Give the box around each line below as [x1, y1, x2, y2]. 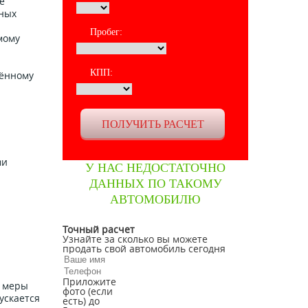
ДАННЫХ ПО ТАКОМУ [89, 177, 222, 190]
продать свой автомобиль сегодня [63, 242, 225, 255]
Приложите [63, 275, 116, 288]
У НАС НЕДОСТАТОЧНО [85, 161, 225, 175]
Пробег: [90, 27, 122, 37]
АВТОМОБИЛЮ [110, 192, 201, 206]
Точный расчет [63, 223, 135, 236]
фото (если [63, 285, 113, 298]
